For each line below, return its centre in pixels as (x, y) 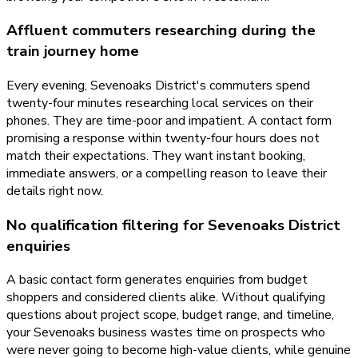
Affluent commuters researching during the (161, 31)
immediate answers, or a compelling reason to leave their (167, 173)
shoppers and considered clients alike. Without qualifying (166, 298)
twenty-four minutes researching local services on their (160, 103)
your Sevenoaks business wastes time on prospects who (166, 333)
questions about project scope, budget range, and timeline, (170, 315)
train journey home (73, 52)
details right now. (55, 191)
